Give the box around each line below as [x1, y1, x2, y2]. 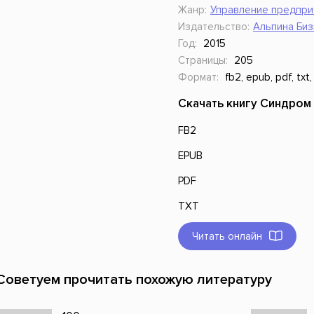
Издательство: [178, 20, 250, 33]
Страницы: [178, 54, 228, 67]
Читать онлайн [192, 230, 262, 243]
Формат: [178, 71, 219, 83]
